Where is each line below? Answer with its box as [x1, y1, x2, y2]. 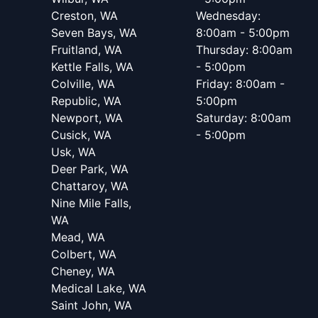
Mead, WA [51, 230, 105, 244]
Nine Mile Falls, [51, 196, 131, 210]
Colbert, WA [51, 247, 116, 261]
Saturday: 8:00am [196, 111, 291, 125]
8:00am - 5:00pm [196, 26, 290, 40]
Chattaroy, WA [51, 179, 128, 193]
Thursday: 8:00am [196, 43, 292, 57]
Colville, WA [51, 77, 115, 91]
